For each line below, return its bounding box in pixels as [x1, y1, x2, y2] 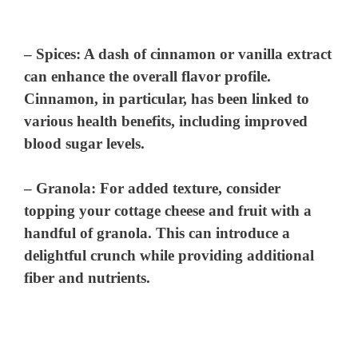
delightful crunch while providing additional [24, 247, 315, 265]
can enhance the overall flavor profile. [24, 67, 272, 85]
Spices [36, 45, 77, 62]
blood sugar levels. [24, 134, 145, 152]
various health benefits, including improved [24, 112, 308, 129]
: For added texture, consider [91, 180, 281, 197]
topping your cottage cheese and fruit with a [24, 202, 312, 220]
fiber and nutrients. [24, 269, 151, 287]
